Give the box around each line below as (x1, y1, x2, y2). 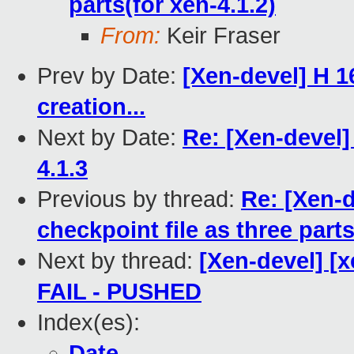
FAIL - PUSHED (37, 279, 201, 305)
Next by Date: (37, 125, 183, 151)
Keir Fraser (160, 23, 281, 49)
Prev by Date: (37, 63, 183, 89)
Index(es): (37, 310, 140, 336)
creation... (37, 94, 145, 120)
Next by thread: (37, 248, 199, 274)
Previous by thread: (37, 186, 241, 213)
